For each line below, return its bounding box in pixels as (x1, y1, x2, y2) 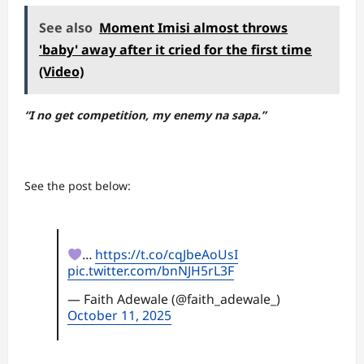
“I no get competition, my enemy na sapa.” (24, 107, 266, 123)
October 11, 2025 (67, 305, 171, 324)
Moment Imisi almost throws (99, 19, 288, 37)
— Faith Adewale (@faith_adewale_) (67, 289, 280, 308)
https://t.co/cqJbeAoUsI (94, 245, 238, 263)
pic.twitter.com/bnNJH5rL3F (67, 261, 234, 279)
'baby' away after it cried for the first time (39, 41, 312, 58)
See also (39, 19, 93, 37)
